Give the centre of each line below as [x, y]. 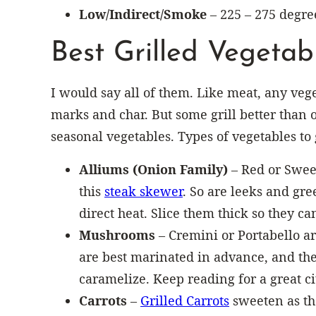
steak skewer [144, 191]
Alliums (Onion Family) [155, 169]
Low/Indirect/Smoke [143, 14]
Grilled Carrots [185, 300]
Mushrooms [119, 235]
